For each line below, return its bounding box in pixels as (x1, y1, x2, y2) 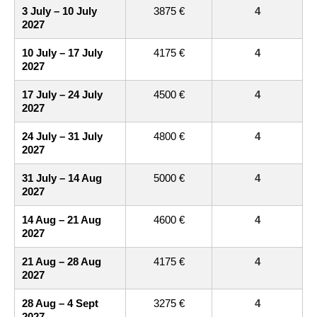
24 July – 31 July (22, 130, 103, 142)
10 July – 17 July (22, 47, 103, 59)
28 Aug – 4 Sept (22, 297, 98, 309)
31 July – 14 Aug (22, 172, 102, 184)
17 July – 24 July (22, 88, 103, 100)
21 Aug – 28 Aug (22, 255, 101, 267)
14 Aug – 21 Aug (22, 214, 101, 226)
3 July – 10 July (22, 5, 97, 17)
